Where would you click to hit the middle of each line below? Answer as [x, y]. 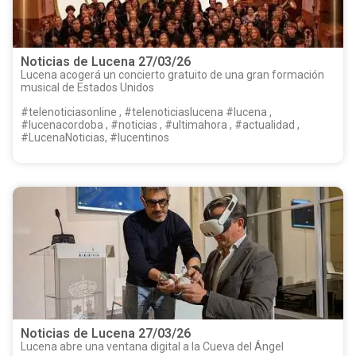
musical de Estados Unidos [87, 88]
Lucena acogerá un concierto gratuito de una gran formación [172, 75]
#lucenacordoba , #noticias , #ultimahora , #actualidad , [160, 124]
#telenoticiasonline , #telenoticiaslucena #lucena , [123, 112]
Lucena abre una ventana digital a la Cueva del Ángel [152, 347]
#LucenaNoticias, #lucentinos [95, 137]
